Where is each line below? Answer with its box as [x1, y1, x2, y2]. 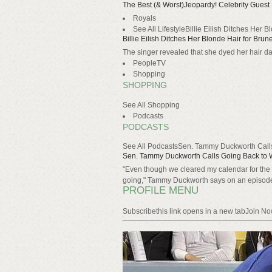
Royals [133, 14, 156, 23]
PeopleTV [133, 59, 166, 68]
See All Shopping [123, 100, 180, 109]
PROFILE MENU [123, 185, 199, 197]
